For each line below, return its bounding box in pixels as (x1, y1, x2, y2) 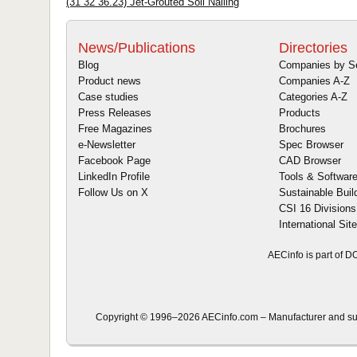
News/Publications (78, 40, 195, 57)
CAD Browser (279, 155, 341, 167)
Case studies (78, 91, 139, 104)
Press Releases (78, 107, 151, 120)
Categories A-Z (279, 91, 347, 104)
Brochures (279, 123, 326, 135)
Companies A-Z (279, 75, 350, 88)
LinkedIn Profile (78, 171, 150, 183)
